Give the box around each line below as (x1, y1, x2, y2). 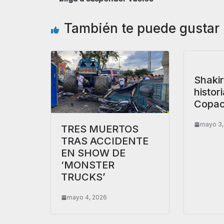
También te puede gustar (64, 20, 219, 36)
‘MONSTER (61, 159, 114, 171)
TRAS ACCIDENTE (61, 135, 148, 147)
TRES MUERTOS (61, 123, 138, 135)
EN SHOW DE (61, 147, 125, 159)
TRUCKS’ (61, 171, 105, 183)
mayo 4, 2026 (67, 193, 107, 201)
